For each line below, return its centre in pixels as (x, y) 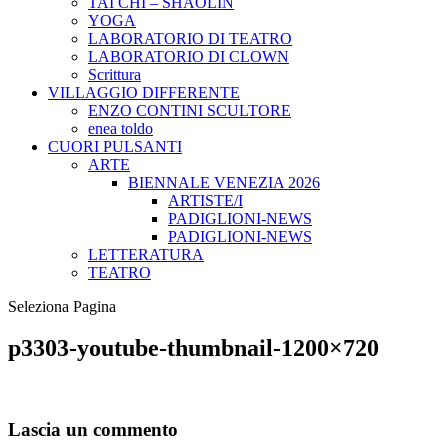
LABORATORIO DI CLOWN (188, 56)
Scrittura (114, 74)
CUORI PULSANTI (115, 146)
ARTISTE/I (205, 200)
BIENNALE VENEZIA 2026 (224, 182)
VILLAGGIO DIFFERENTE (144, 92)
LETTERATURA (146, 254)
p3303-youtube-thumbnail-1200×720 (193, 348)
